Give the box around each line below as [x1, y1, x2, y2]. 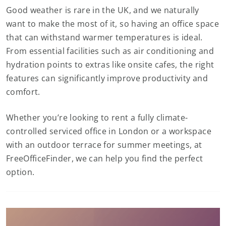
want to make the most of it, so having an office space [6, 18, 219, 29]
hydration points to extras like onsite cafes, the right [6, 59, 214, 70]
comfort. [6, 86, 40, 97]
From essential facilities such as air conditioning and [6, 45, 214, 56]
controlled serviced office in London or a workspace [6, 126, 211, 137]
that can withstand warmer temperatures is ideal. [6, 32, 203, 43]
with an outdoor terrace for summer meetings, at [6, 139, 202, 150]
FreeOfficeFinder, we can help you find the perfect [6, 153, 203, 164]
